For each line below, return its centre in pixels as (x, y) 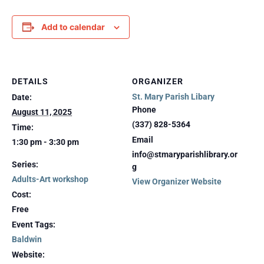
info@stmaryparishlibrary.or (185, 154)
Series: (25, 164)
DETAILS (30, 81)
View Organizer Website (177, 181)
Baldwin (27, 239)
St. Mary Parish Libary (173, 97)
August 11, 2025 (42, 112)
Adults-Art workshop (50, 179)
